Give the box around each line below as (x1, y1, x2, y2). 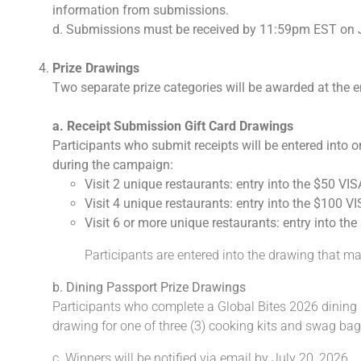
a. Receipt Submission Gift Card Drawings (52, 118, 293, 134)
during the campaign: (52, 156, 173, 172)
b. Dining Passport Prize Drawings (52, 279, 246, 295)
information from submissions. (52, 2, 229, 18)
